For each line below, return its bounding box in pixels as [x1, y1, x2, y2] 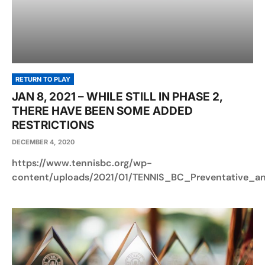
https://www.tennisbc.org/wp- [12, 157, 152, 169]
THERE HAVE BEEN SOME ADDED [12, 104, 193, 118]
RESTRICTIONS [12, 118, 94, 132]
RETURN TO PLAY [15, 75, 70, 83]
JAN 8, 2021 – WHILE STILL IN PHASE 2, [12, 90, 222, 104]
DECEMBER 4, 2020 [12, 138, 75, 146]
